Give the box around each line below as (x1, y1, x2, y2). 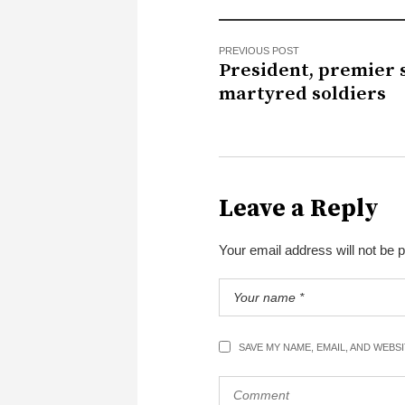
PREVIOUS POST (219, 44, 299, 56)
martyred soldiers (219, 81, 386, 106)
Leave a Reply (219, 193, 379, 224)
